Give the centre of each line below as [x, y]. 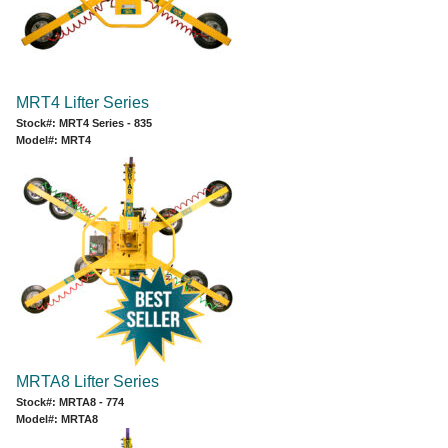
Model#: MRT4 [53, 139]
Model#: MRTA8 [57, 418]
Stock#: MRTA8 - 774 [70, 401]
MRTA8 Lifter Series [87, 381]
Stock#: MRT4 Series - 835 [84, 122]
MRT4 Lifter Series [82, 102]
